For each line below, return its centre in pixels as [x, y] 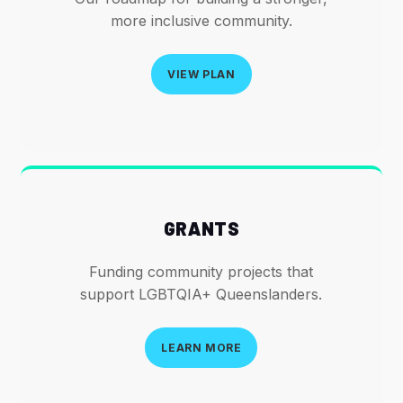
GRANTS [201, 228]
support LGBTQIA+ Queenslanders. [201, 294]
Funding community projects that [201, 271]
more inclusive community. [201, 21]
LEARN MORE [201, 347]
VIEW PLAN [201, 75]
